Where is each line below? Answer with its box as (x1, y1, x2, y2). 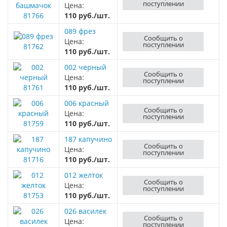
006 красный (64, 98, 109, 108)
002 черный (64, 62, 106, 72)
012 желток (64, 170, 103, 180)
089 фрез (64, 26, 96, 36)
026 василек (64, 206, 106, 216)
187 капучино (64, 134, 112, 144)
